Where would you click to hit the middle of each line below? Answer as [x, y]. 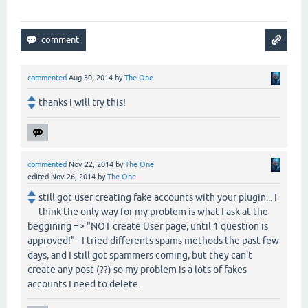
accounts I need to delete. [84, 284]
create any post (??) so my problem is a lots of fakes [137, 269]
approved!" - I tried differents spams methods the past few [153, 240]
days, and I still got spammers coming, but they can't [140, 255]
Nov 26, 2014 [73, 176]
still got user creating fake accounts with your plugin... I [158, 197]
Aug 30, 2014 [91, 78]
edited [38, 176]
